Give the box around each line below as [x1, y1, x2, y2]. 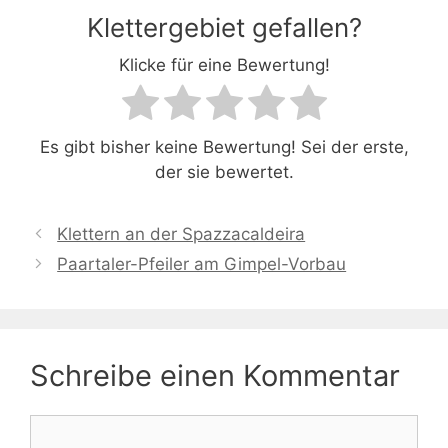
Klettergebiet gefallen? [86, 11, 362, 43]
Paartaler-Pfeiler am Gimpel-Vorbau [57, 253, 347, 274]
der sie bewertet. [154, 161, 294, 182]
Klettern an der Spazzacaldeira [57, 223, 306, 244]
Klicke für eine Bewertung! [118, 54, 330, 75]
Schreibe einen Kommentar [30, 357, 400, 393]
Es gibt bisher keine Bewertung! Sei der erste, [39, 136, 409, 157]
